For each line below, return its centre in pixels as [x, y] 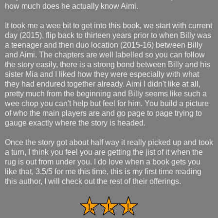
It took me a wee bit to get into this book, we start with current [109, 25]
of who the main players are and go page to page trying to [103, 113]
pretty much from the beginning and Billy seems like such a [106, 93]
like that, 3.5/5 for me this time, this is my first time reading [103, 171]
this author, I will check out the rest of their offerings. [93, 181]
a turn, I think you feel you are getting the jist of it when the [104, 152]
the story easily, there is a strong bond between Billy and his [108, 64]
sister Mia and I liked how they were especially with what [102, 74]
